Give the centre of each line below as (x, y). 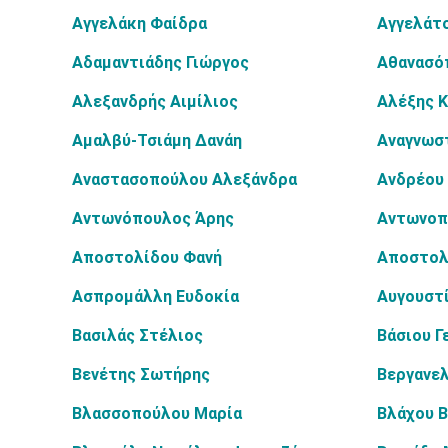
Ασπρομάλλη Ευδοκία (155, 296)
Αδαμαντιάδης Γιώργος (160, 62)
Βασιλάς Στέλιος (137, 335)
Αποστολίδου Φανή (147, 257)
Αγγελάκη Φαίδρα (139, 23)
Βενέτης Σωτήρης (141, 374)
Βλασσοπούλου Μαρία (157, 413)
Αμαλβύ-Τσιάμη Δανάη (157, 140)
